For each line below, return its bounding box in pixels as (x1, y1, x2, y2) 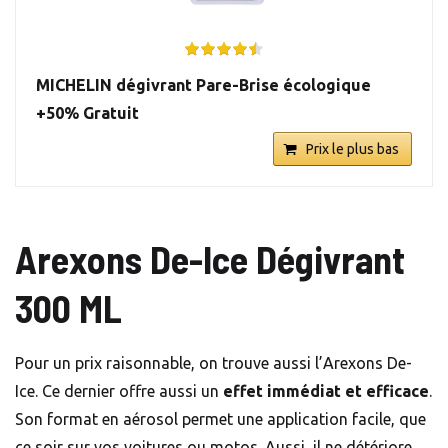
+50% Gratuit (36, 104, 139, 123)
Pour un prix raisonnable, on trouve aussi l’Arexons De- (15, 354, 412, 373)
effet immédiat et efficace (223, 382, 429, 401)
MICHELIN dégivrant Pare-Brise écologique (36, 76, 371, 95)
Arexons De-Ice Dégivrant (15, 236, 405, 283)
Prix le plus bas (306, 141, 399, 158)
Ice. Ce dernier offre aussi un (15, 382, 223, 401)
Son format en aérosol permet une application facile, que (15, 410, 426, 429)
